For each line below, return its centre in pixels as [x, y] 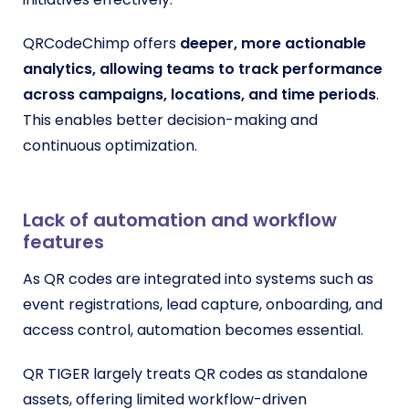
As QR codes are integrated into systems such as [198, 278]
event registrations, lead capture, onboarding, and [203, 304]
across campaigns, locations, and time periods [199, 94]
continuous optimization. [110, 145]
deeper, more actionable [273, 43]
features [63, 241]
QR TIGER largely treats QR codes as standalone [195, 373]
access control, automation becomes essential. [193, 330]
